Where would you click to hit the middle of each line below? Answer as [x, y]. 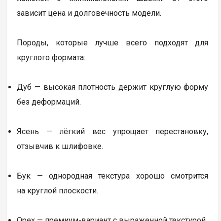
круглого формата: [51, 58]
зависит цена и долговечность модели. [89, 13]
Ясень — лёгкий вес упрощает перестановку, [113, 132]
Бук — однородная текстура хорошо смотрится [113, 176]
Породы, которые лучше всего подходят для [113, 43]
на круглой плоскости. [58, 191]
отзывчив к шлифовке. [60, 147]
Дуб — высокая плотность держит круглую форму [113, 87]
